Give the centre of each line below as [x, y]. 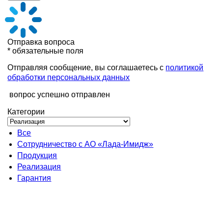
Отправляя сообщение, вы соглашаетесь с [87, 68]
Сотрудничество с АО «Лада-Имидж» [85, 144]
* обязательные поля [46, 51]
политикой [185, 68]
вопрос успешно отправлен [60, 95]
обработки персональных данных [69, 77]
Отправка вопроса [41, 42]
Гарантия [34, 178]
